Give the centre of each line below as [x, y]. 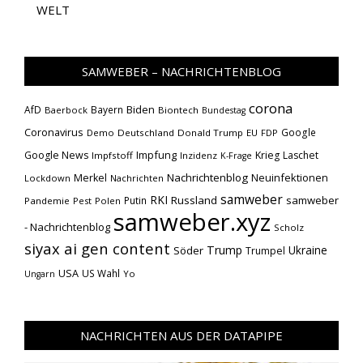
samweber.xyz [192, 222]
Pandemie [47, 201]
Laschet [301, 155]
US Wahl [101, 273]
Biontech [178, 110]
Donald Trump [210, 132]
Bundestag [224, 110]
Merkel [90, 178]
